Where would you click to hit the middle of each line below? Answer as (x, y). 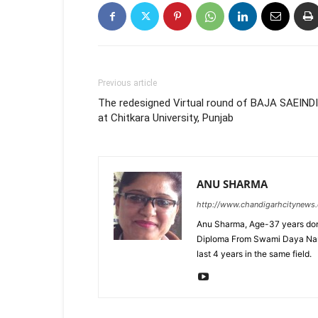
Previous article (127, 83)
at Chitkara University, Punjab (166, 118)
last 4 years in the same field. (254, 254)
